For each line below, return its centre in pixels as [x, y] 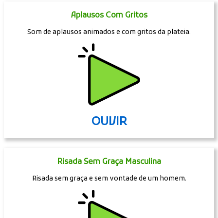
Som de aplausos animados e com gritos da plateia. [109, 33]
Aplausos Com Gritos [109, 16]
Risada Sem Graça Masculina [109, 162]
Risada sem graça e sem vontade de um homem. [109, 179]
